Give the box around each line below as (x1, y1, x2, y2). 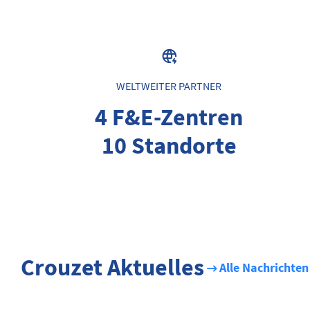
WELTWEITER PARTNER (116, 79, 221, 93)
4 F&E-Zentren (95, 102, 243, 134)
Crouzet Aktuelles (21, 253, 204, 284)
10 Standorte (101, 130, 237, 163)
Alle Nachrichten (219, 260, 309, 277)
